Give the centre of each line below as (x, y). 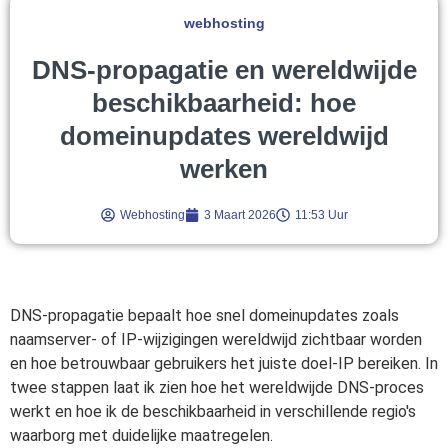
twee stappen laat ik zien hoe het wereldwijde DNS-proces (217, 387)
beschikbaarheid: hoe (224, 102)
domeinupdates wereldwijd (224, 135)
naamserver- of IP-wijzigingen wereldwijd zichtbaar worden (216, 339)
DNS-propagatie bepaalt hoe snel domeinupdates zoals (204, 315)
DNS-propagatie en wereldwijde (224, 69)
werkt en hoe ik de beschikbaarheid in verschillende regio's (213, 411)
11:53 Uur (321, 214)
